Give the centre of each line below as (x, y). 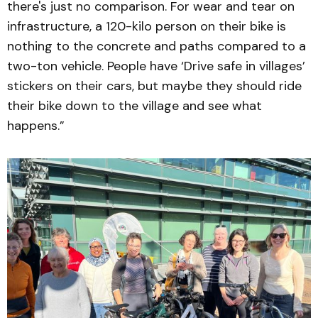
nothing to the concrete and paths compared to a (157, 46)
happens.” (38, 125)
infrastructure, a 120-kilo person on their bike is (147, 26)
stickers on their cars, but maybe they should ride (154, 86)
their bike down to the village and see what (135, 105)
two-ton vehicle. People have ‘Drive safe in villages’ (156, 66)
